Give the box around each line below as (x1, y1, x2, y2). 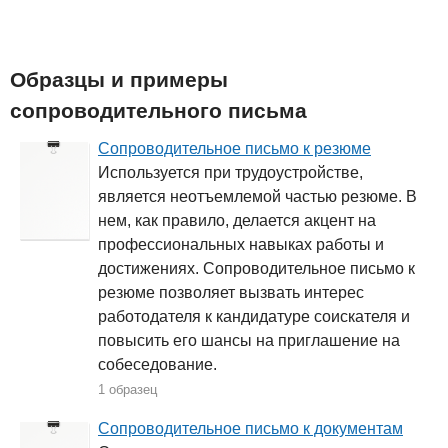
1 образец (98, 382, 157, 398)
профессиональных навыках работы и (98, 236, 384, 254)
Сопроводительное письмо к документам (98, 420, 403, 438)
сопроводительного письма (10, 99, 307, 123)
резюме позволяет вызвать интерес (98, 284, 364, 302)
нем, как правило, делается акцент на (98, 212, 376, 230)
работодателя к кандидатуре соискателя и (98, 308, 410, 326)
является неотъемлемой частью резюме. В (98, 188, 417, 206)
